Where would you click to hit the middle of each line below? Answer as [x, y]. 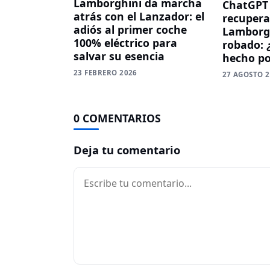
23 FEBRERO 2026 [105, 73]
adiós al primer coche [130, 30]
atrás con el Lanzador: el [139, 17]
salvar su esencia [119, 56]
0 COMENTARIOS [117, 118]
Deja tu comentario [127, 149]
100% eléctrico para [125, 43]
